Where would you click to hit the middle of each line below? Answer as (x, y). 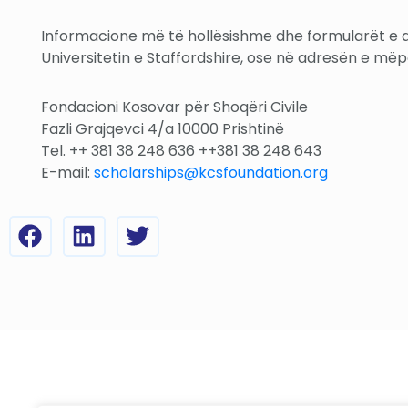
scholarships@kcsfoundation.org (211, 172)
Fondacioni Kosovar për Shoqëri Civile (174, 107)
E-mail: (67, 172)
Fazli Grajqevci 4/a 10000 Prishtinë (163, 128)
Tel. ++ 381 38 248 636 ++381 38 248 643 (181, 150)
